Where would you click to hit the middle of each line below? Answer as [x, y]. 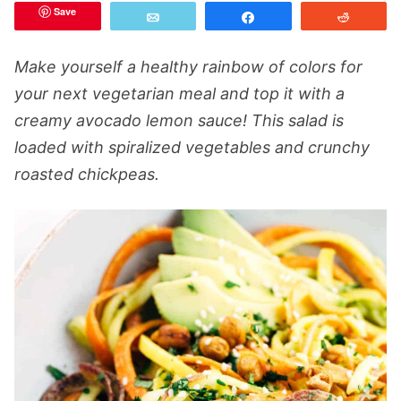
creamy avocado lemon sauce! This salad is [179, 120]
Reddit [380, 17]
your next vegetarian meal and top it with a [179, 94]
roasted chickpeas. [87, 174]
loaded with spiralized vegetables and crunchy [192, 147]
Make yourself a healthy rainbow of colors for [188, 67]
